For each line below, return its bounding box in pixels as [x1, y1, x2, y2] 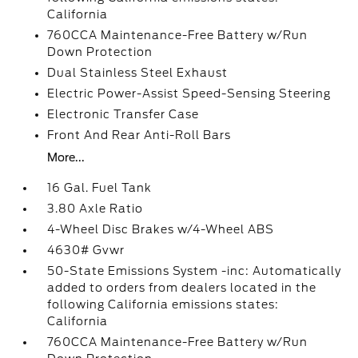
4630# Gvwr [47, 244, 125, 257]
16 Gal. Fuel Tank [47, 181, 153, 194]
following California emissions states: [47, 298, 280, 311]
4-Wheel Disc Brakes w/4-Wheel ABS [47, 223, 275, 236]
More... [47, 151, 86, 164]
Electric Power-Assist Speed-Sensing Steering [47, 87, 332, 100]
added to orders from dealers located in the [47, 281, 317, 294]
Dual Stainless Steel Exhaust [47, 66, 229, 79]
